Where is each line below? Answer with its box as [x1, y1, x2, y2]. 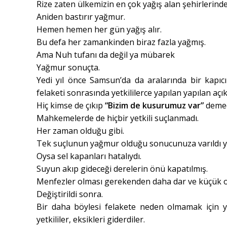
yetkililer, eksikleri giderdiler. [36, 214, 145, 225]
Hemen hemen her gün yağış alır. [36, 24, 162, 35]
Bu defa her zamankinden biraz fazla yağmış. [36, 36, 206, 48]
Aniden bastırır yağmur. [36, 11, 125, 23]
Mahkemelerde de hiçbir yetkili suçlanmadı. [36, 112, 199, 124]
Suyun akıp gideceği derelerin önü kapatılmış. [36, 163, 208, 175]
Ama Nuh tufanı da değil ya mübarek [36, 49, 175, 61]
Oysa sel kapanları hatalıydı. [36, 150, 141, 162]
